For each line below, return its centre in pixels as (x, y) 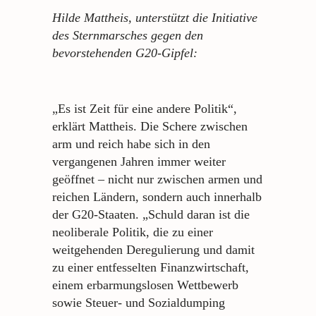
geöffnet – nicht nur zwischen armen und (157, 179)
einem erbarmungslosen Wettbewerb (145, 285)
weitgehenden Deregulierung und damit (153, 249)
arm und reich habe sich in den (131, 144)
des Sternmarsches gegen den (128, 35)
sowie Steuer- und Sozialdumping (139, 302)
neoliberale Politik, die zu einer (133, 232)
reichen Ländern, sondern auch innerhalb (157, 196)
